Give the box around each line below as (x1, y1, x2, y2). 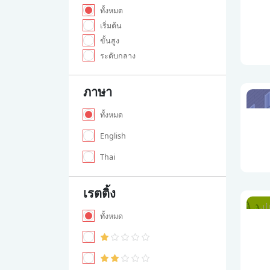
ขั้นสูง (100, 36, 119, 46)
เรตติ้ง (83, 185, 116, 201)
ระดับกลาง (100, 51, 136, 61)
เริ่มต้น (100, 20, 122, 31)
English (100, 131, 126, 141)
